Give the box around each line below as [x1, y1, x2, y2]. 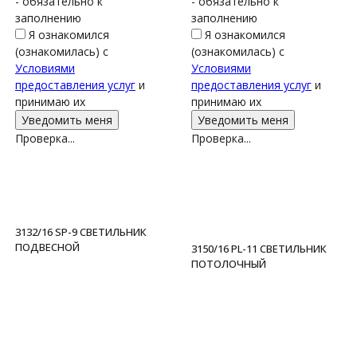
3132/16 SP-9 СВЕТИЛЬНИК [15, 225, 147, 239]
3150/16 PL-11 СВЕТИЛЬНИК [191, 241, 327, 256]
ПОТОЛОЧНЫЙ [191, 257, 266, 271]
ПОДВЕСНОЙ [15, 240, 80, 254]
